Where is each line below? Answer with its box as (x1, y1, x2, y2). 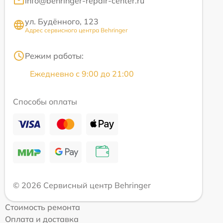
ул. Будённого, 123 (25, 16, 99, 26)
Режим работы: (25, 50, 84, 61)
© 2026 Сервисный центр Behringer (13, 180, 151, 190)
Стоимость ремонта (5, 202, 80, 212)
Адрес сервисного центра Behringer (25, 26, 127, 34)
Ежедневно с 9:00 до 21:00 (30, 68, 134, 79)
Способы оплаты (13, 96, 77, 107)
